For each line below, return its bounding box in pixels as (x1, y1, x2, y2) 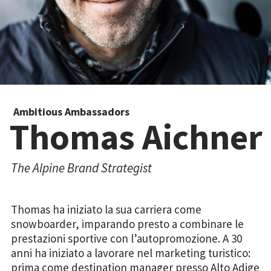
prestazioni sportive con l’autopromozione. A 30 (11, 231, 242, 246)
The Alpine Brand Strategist (11, 160, 154, 176)
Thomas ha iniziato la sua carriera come (11, 202, 201, 217)
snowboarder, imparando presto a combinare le (11, 217, 244, 231)
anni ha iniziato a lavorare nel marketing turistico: (11, 246, 250, 260)
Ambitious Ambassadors (13, 105, 129, 119)
